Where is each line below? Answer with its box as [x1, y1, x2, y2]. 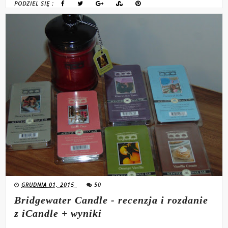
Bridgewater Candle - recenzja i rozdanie [14, 194, 209, 206]
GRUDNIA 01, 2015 [21, 181, 77, 189]
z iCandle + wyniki [14, 208, 102, 219]
